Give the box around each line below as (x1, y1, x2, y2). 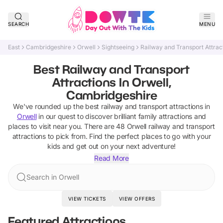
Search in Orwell (26, 173, 79, 181)
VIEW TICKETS (68, 196, 106, 202)
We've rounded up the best (13, 102, 101, 111)
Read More (94, 154, 129, 162)
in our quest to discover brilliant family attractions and (36, 112, 206, 120)
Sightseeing (102, 43, 134, 51)
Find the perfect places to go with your (89, 132, 211, 140)
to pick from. (45, 132, 88, 140)
